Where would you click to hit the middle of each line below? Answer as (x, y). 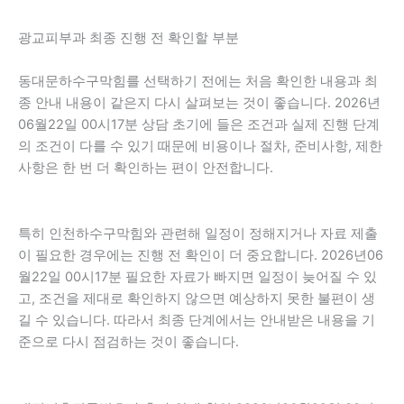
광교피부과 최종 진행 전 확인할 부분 (129, 37)
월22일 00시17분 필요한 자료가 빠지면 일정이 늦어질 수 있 (197, 277)
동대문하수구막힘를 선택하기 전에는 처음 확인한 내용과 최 (198, 81)
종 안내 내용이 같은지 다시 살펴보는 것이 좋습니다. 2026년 (199, 102)
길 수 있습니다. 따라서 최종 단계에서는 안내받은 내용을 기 (197, 321)
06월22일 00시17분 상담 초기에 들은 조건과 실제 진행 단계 (199, 124)
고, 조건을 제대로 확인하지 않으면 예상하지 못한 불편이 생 (197, 299)
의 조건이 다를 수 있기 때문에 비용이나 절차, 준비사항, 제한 (200, 146)
